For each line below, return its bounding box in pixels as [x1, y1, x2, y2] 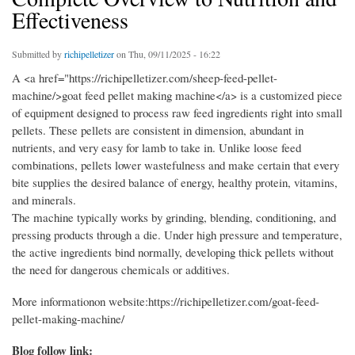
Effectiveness [12, 5, 128, 36]
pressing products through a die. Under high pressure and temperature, [12, 227, 342, 243]
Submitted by [12, 48, 64, 61]
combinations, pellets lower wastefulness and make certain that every [12, 157, 339, 174]
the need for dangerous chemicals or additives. [12, 261, 230, 278]
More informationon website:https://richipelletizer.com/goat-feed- [12, 293, 319, 310]
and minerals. [12, 192, 76, 208]
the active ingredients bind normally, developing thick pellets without [12, 244, 334, 261]
